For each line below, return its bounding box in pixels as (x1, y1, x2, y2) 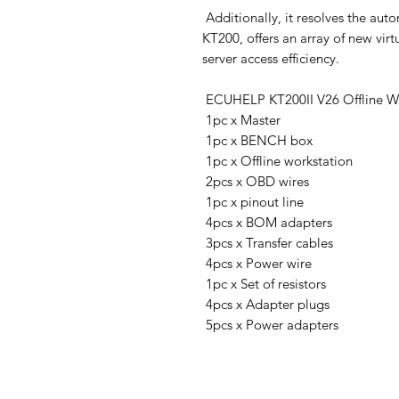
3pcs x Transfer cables (202, 234, 333, 251)
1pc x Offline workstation (202, 152, 353, 169)
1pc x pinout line (202, 193, 304, 210)
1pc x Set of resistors (202, 275, 326, 292)
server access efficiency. (202, 50, 339, 67)
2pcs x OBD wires (202, 173, 309, 190)
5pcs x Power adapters (202, 316, 338, 333)
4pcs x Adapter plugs (202, 296, 330, 313)
